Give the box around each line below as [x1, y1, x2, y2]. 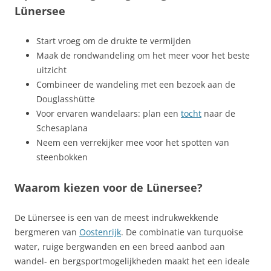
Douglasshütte [36, 93, 95, 105]
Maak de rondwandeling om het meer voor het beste [36, 50, 250, 61]
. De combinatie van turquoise [121, 226, 243, 238]
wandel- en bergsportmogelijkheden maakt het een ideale [15, 255, 250, 267]
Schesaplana [36, 122, 88, 134]
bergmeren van [15, 226, 79, 238]
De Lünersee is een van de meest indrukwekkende [15, 212, 218, 223]
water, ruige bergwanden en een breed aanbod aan [15, 241, 225, 252]
